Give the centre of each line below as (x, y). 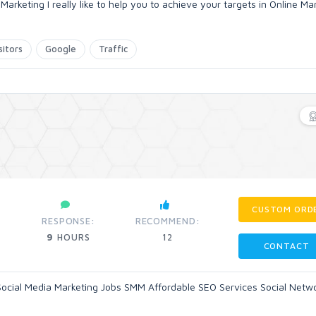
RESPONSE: (69, 221)
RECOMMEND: (168, 221)
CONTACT (286, 246)
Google (61, 49)
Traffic (113, 49)
